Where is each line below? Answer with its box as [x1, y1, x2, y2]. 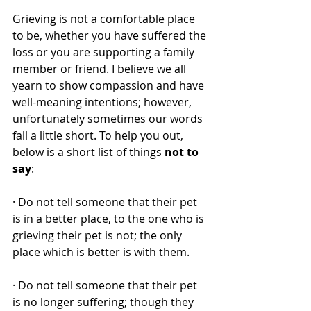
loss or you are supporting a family [12, 44, 197, 60]
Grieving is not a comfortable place [12, 11, 198, 26]
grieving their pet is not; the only [12, 228, 185, 243]
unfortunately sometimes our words [12, 111, 205, 126]
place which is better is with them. [12, 244, 192, 260]
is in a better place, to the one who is [12, 211, 207, 226]
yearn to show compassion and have [12, 78, 207, 93]
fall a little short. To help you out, [12, 128, 186, 143]
